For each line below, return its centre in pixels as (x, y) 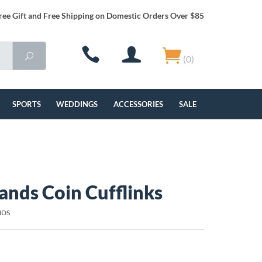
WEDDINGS (77, 104)
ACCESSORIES (139, 104)
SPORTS (26, 104)
